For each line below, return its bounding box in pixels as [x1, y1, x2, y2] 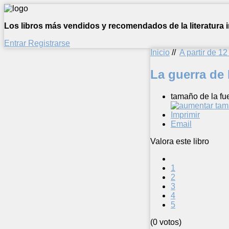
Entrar [4, 39, 28, 48]
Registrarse [28, 39, 70, 48]
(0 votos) [150, 217, 181, 226]
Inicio [150, 48, 170, 57]
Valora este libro [150, 136, 209, 146]
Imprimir [171, 110, 200, 119]
